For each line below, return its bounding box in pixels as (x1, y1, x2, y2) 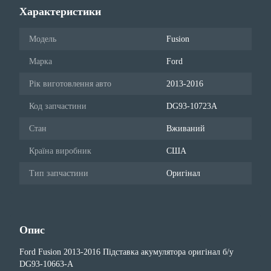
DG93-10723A (166, 102, 217, 111)
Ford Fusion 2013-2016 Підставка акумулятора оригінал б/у (19, 247, 233, 256)
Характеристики (19, 5, 101, 18)
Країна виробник (29, 146, 91, 155)
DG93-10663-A (19, 260, 73, 269)
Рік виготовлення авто (29, 79, 111, 88)
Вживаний (166, 124, 205, 133)
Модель (29, 34, 56, 44)
